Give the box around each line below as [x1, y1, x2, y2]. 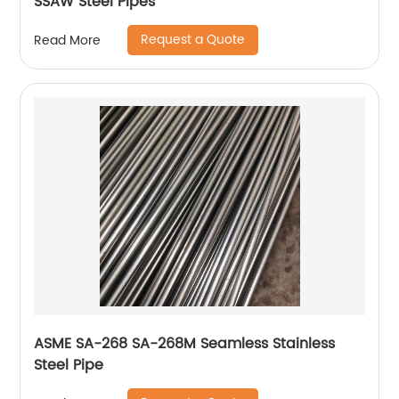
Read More [34, 29, 102, 51]
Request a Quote [141, 29, 246, 51]
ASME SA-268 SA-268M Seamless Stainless [34, 332, 336, 356]
